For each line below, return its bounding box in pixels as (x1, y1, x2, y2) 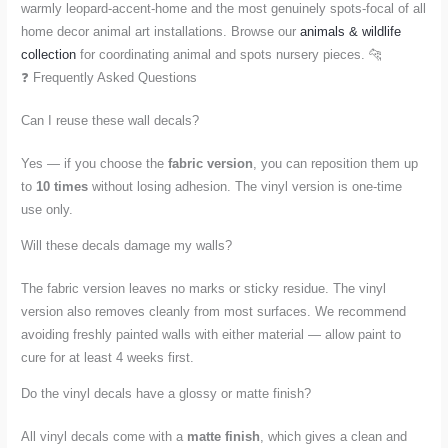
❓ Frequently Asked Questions (21, 70, 198, 85)
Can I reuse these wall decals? (21, 113, 200, 128)
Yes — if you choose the (21, 156, 169, 171)
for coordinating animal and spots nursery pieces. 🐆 (76, 47, 383, 62)
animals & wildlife (300, 24, 402, 39)
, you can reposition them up (253, 156, 419, 171)
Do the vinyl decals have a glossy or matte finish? (21, 385, 312, 401)
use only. (21, 202, 74, 217)
